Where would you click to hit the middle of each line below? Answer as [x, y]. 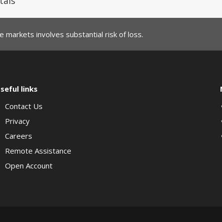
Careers [19, 136]
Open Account [29, 166]
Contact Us [24, 106]
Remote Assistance [38, 151]
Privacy [18, 121]
